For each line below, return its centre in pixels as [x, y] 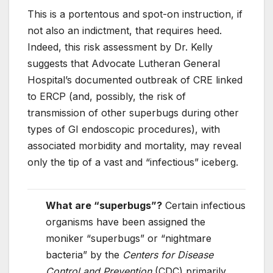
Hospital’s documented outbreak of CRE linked [135, 80]
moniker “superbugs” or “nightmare [129, 239]
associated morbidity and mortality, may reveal [134, 146]
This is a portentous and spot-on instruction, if [135, 14]
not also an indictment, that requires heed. [126, 31]
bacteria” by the [84, 255]
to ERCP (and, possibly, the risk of [107, 97]
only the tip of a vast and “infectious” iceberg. [133, 162]
